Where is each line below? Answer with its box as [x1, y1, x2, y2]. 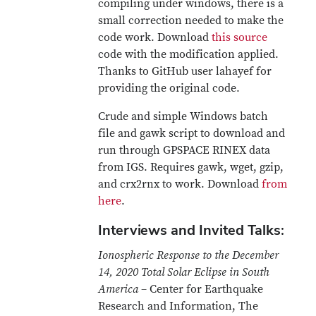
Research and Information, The [98, 299, 259, 313]
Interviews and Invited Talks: [98, 221, 285, 239]
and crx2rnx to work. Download [98, 177, 262, 191]
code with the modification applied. [98, 47, 279, 61]
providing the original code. [98, 81, 241, 95]
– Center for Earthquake [138, 282, 264, 296]
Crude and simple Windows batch [98, 109, 269, 123]
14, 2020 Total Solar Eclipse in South [98, 265, 270, 279]
